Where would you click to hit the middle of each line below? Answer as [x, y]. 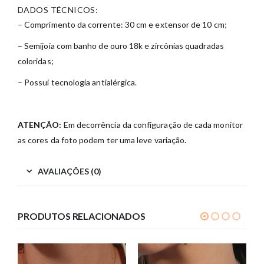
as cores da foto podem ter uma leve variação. [102, 140]
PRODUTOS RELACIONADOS [82, 216]
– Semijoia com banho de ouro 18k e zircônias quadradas [121, 46]
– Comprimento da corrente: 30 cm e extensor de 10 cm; [122, 25]
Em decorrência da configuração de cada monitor [152, 125]
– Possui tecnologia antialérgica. [77, 82]
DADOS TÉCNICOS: [58, 10]
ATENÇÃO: [40, 125]
